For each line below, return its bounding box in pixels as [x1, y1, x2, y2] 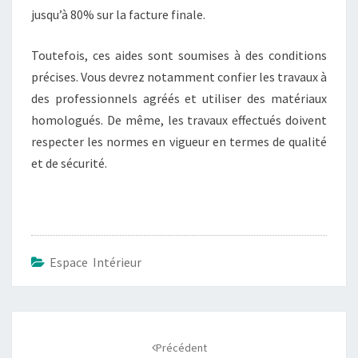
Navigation [11, 309, 96, 332]
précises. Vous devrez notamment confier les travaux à [31, 68, 327, 85]
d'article [11, 330, 75, 352]
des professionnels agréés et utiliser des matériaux [31, 89, 327, 106]
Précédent [155, 340, 207, 355]
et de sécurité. [31, 154, 107, 171]
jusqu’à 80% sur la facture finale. [31, 6, 205, 22]
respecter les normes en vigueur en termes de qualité [31, 133, 327, 149]
